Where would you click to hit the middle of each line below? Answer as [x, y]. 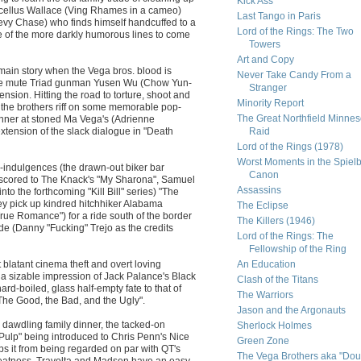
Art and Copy [265, 60]
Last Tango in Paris [278, 16]
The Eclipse [262, 205]
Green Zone [263, 341]
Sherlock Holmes [274, 326]
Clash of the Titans [277, 280]
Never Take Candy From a [294, 75]
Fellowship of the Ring [297, 249]
